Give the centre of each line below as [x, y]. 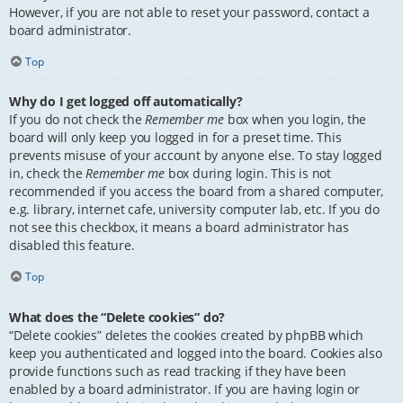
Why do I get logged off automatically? [126, 102]
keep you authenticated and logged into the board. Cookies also [196, 353]
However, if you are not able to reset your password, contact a [189, 12]
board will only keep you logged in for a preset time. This [175, 138]
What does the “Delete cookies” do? [117, 317]
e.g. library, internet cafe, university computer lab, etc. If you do [194, 210]
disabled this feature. [72, 246]
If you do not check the [77, 120]
